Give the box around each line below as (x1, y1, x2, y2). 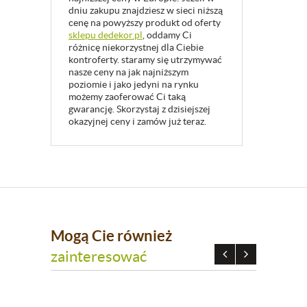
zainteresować (51, 248, 147, 265)
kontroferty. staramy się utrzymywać (69, 54, 222, 66)
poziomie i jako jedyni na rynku (69, 79, 199, 90)
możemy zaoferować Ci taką (69, 91, 186, 103)
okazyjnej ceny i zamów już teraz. (69, 116, 206, 127)
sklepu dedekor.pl (69, 29, 143, 41)
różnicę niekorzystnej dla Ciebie (69, 42, 204, 53)
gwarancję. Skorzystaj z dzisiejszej (69, 103, 210, 115)
